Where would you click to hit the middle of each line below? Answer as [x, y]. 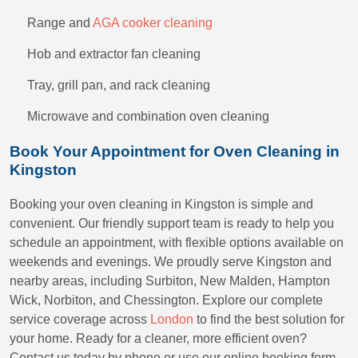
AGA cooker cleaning [153, 23]
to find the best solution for [269, 319]
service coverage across [80, 319]
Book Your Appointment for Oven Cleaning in [175, 151]
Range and [60, 23]
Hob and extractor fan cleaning [114, 54]
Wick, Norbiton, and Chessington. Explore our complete [166, 300]
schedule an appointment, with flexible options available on [177, 243]
